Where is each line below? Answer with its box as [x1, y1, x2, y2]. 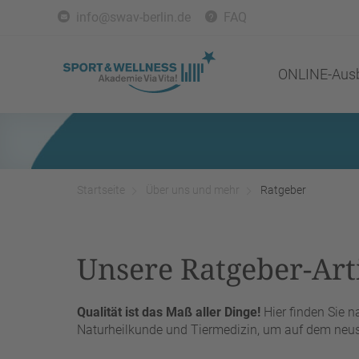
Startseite [77, 184, 125, 196]
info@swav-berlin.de [76, 10, 191, 25]
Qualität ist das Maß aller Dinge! [77, 305, 264, 320]
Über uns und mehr [146, 184, 240, 196]
